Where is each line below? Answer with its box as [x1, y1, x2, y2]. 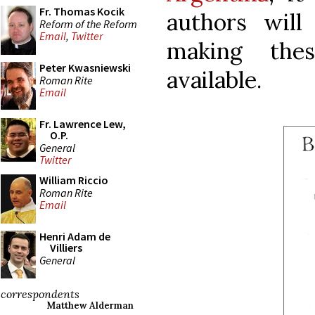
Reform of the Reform [39, 16, 137, 31]
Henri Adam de [39, 229, 110, 243]
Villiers [50, 240, 82, 255]
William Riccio [39, 173, 108, 187]
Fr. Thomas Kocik [39, 4, 124, 18]
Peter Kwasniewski [39, 60, 131, 75]
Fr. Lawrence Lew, [39, 117, 126, 131]
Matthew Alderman [46, 300, 134, 311]
